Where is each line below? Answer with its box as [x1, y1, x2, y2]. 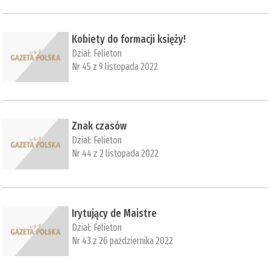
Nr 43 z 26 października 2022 [72, 234, 174, 246]
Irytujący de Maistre [72, 206, 157, 220]
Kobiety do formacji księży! [72, 33, 186, 46]
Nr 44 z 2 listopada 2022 [72, 148, 159, 160]
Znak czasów [72, 119, 127, 133]
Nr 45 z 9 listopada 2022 [72, 61, 159, 72]
